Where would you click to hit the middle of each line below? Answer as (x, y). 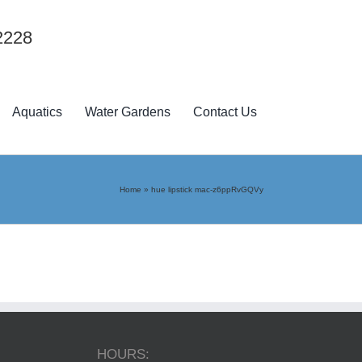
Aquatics (38, 112)
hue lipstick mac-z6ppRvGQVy (207, 189)
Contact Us (225, 112)
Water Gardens (128, 112)
